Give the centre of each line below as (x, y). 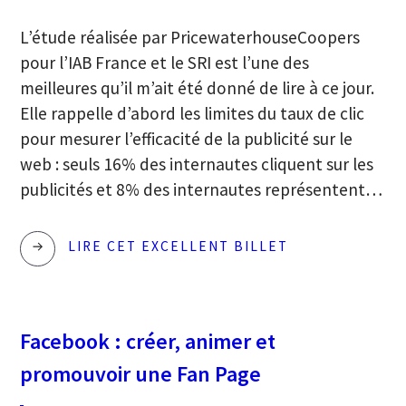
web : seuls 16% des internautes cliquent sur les (197, 164)
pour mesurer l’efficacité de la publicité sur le (187, 138)
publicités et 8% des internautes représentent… (202, 189)
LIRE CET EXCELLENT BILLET (179, 246)
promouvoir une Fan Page (141, 374)
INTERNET (326, 395)
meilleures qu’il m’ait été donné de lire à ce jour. (198, 87)
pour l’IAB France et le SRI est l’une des (165, 62)
